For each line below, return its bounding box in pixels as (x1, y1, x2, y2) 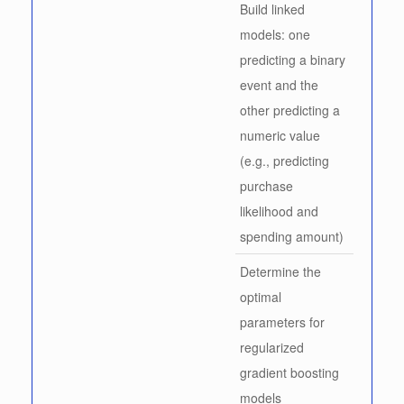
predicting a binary (240, 50, 345, 69)
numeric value (240, 125, 320, 144)
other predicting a (240, 100, 340, 119)
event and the (240, 75, 318, 94)
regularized (240, 337, 304, 356)
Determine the (240, 262, 321, 280)
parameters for (240, 312, 325, 331)
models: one (240, 24, 310, 43)
